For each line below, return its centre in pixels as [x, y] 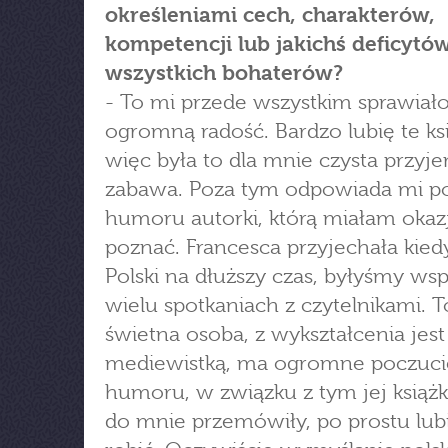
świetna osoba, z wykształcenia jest [275, 334]
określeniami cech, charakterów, [270, 15]
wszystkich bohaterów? [224, 73]
